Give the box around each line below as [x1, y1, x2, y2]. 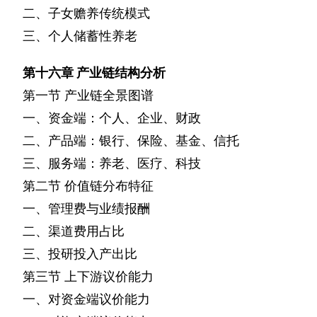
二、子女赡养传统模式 [23, 6, 150, 21]
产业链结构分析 [76, 65, 166, 81]
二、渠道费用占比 [23, 224, 125, 239]
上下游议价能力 [64, 269, 154, 284]
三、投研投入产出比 [23, 246, 137, 262]
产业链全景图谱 [64, 88, 154, 103]
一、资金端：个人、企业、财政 [23, 110, 201, 126]
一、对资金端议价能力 [23, 292, 150, 307]
